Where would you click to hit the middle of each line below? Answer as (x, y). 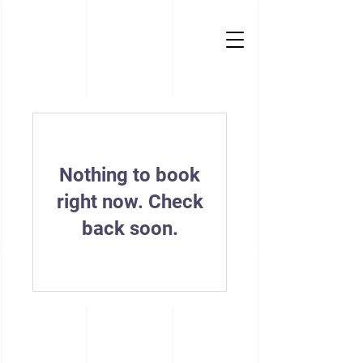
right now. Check (130, 202)
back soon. (130, 228)
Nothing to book (130, 175)
